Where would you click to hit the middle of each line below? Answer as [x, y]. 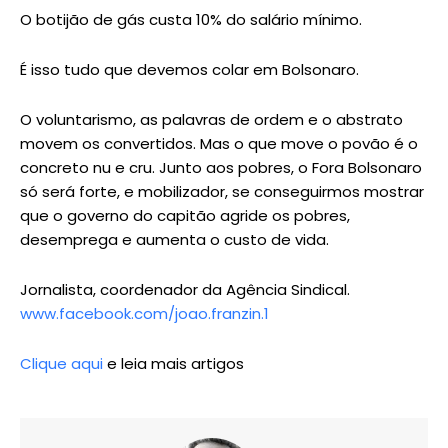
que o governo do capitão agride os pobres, [185, 216]
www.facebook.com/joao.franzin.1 [144, 314]
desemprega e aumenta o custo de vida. [174, 240]
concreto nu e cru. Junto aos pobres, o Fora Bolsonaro [221, 168]
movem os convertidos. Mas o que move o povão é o [219, 144]
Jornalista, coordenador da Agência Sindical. [185, 290]
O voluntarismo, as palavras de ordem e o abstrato [211, 120]
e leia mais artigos [173, 364]
